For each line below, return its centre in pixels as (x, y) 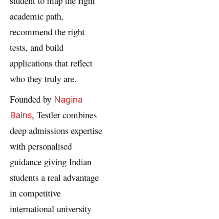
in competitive (35, 208)
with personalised (41, 161)
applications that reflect (51, 78)
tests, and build (37, 62)
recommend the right (47, 46)
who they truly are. (43, 93)
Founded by (32, 114)
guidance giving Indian (51, 176)
